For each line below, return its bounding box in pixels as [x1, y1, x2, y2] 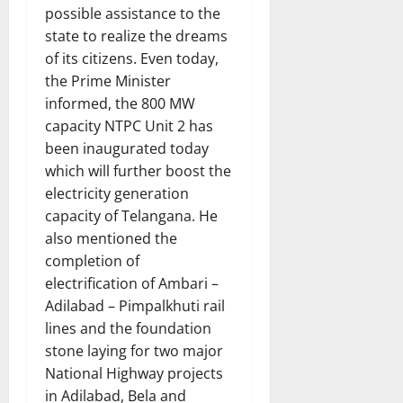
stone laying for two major [45, 341, 223, 362]
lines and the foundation [45, 318, 211, 339]
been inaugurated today [45, 139, 209, 159]
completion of [45, 251, 139, 272]
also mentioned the [45, 228, 177, 249]
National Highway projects [45, 363, 223, 384]
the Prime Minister [45, 71, 171, 92]
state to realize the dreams [45, 26, 228, 47]
